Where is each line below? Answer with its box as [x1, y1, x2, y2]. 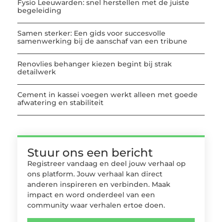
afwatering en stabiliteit [17, 98, 104, 108]
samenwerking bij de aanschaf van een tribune [17, 37, 187, 46]
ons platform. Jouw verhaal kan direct [27, 169, 163, 179]
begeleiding [17, 6, 61, 15]
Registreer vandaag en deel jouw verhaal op [27, 159, 186, 168]
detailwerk [17, 67, 56, 77]
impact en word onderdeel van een [27, 190, 155, 200]
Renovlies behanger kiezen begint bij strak [17, 59, 172, 69]
